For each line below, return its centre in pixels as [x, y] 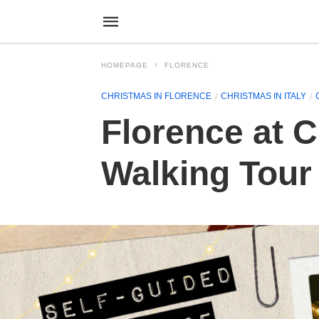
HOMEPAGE [125, 65]
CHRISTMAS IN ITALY [263, 96]
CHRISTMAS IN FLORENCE [156, 96]
